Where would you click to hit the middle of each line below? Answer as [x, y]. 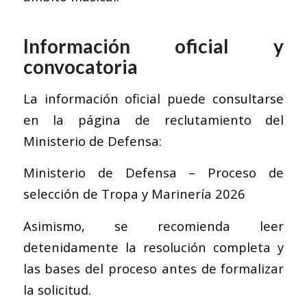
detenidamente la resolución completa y [153, 247]
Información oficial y [153, 46]
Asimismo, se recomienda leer [153, 225]
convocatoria [80, 66]
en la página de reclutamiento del [153, 119]
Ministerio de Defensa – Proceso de [153, 173]
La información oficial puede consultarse [153, 98]
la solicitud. [57, 289]
